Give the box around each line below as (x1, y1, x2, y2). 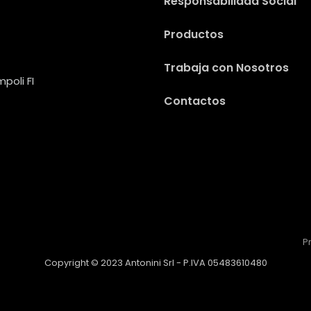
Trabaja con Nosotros (164, 59, 289, 76)
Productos (164, 26, 224, 42)
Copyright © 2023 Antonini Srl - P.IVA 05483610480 (44, 256, 267, 270)
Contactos (164, 92, 226, 109)
